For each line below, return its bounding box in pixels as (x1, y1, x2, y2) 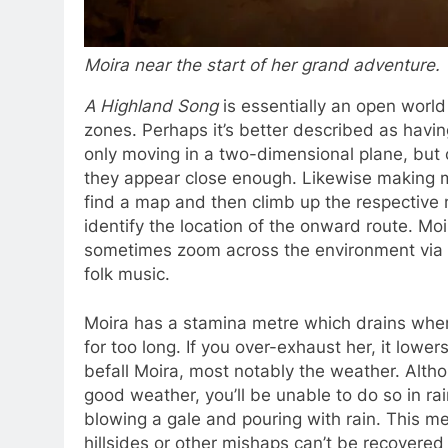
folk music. (84, 263, 170, 284)
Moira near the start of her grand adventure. (84, 54, 441, 75)
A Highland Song (84, 95, 218, 116)
